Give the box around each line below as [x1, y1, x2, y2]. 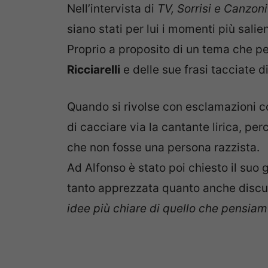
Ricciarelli [67, 62, 120, 77]
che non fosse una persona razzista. [67, 141, 260, 155]
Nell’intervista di [67, 1, 154, 16]
